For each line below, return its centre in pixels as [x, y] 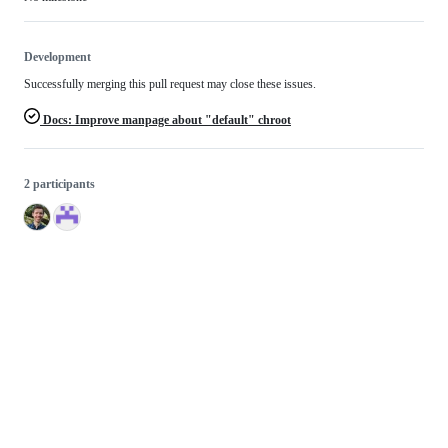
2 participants [59, 184]
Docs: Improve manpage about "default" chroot [165, 120]
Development [57, 57]
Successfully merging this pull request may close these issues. [170, 84]
